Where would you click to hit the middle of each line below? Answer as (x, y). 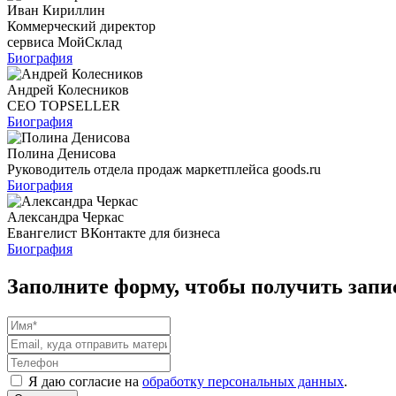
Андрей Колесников (68, 90)
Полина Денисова (61, 154)
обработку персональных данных (243, 381)
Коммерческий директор (81, 27)
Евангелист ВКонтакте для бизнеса (114, 233)
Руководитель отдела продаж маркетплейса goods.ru (164, 170)
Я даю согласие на (85, 381)
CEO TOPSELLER (64, 106)
